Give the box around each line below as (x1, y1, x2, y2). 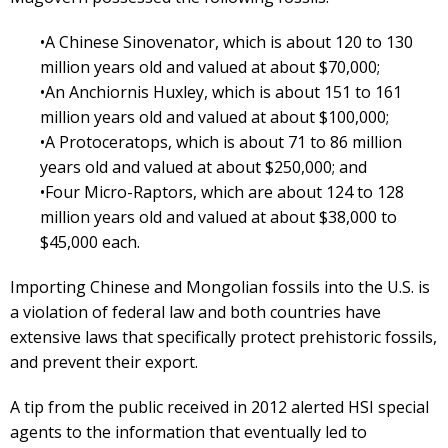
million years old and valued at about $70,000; (40, 56, 380, 79)
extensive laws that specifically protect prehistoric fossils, (10, 326, 437, 349)
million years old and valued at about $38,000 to (40, 206, 397, 229)
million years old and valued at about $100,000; (40, 106, 389, 129)
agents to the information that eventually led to (10, 421, 367, 444)
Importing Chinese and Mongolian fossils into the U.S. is (10, 276, 430, 299)
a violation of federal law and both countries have (10, 301, 381, 324)
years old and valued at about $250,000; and (40, 156, 367, 179)
